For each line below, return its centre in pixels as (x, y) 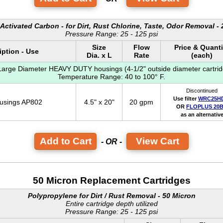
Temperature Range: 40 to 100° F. (111, 76)
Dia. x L (99, 55)
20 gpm (141, 102)
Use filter (185, 98)
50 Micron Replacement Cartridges (111, 181)
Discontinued (202, 90)
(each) (202, 55)
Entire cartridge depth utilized (111, 204)
